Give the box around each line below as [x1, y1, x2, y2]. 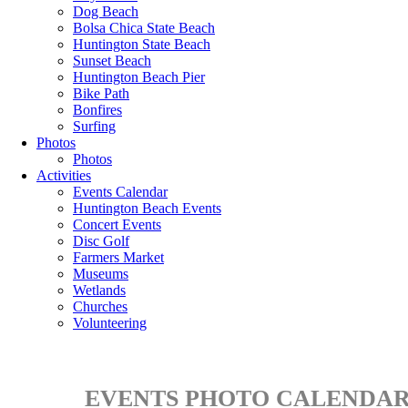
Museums [73, 266, 128, 281]
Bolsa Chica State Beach [73, 20, 215, 36]
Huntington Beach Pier [73, 69, 205, 85]
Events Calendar [73, 184, 168, 199]
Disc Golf [73, 233, 129, 249]
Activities [36, 168, 91, 183]
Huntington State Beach [73, 36, 210, 52]
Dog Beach [73, 4, 138, 19]
